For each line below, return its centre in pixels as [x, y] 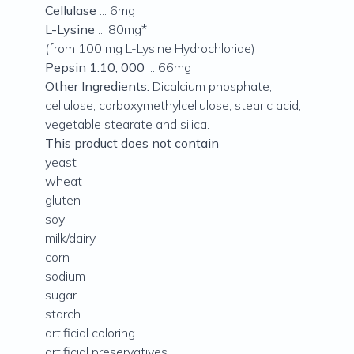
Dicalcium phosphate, [211, 86]
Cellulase [71, 10]
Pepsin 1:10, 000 [95, 67]
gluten [64, 200]
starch [64, 314]
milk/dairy [70, 238]
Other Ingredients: [97, 86]
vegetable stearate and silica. [127, 124]
